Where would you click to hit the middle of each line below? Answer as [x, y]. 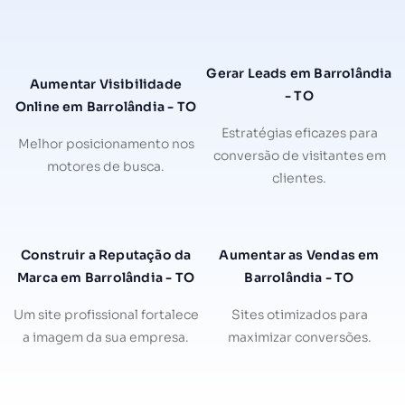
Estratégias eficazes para [299, 132]
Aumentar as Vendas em [299, 254]
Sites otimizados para [299, 314]
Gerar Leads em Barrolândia [299, 73]
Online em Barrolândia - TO [106, 107]
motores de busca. [106, 167]
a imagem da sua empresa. [106, 337]
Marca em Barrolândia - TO [106, 277]
